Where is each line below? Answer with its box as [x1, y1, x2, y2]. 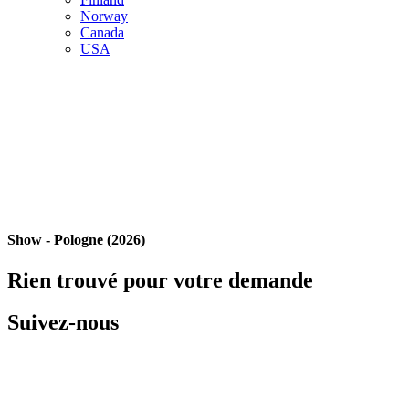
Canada [80, 25, 124, 40]
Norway [80, 8, 128, 24]
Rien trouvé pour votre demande [7, 267, 313, 292]
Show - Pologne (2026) [7, 232, 145, 248]
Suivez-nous [7, 310, 119, 335]
